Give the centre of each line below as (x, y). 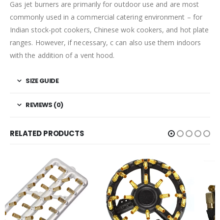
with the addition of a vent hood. (62, 55)
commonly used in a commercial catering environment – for (106, 17)
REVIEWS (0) (44, 105)
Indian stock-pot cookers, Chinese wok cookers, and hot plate (110, 29)
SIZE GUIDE (42, 81)
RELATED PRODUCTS (47, 134)
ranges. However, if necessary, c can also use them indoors (106, 42)
